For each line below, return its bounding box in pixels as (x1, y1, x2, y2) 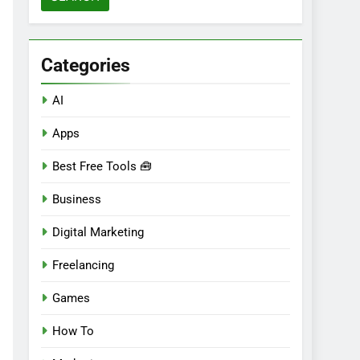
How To (52, 323, 94, 338)
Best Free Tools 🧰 (52, 158, 152, 174)
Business (52, 191, 101, 207)
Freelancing (52, 257, 114, 272)
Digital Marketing (52, 224, 144, 239)
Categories (41, 53, 130, 76)
